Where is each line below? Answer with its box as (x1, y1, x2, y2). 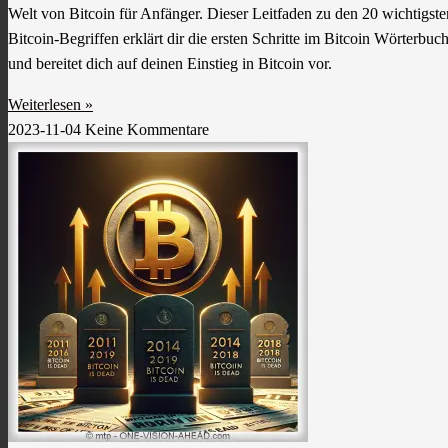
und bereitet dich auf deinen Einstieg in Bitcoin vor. (8, 55, 332, 73)
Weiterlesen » (8, 96, 93, 114)
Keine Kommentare (85, 121, 209, 139)
